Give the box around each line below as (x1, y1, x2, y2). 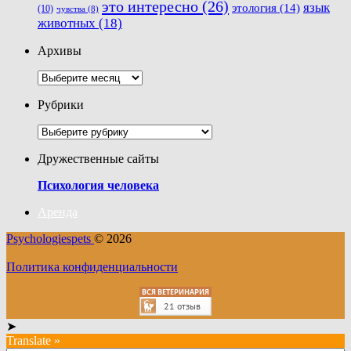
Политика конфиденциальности (6, 260, 178, 274)
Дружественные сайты (38, 152, 159, 166)
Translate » (6, 334, 60, 348)
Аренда (38, 205, 78, 219)
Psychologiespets (6, 232, 94, 246)
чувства (56, 5, 85, 14)
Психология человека (38, 179, 159, 193)
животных (38, 16, 96, 31)
